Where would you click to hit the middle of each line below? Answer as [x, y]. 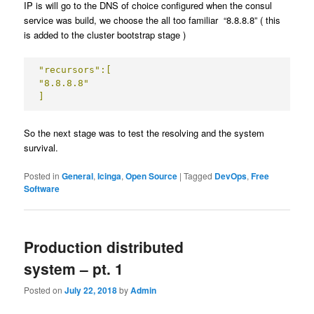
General [78, 176]
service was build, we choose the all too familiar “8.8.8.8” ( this [152, 20]
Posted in [42, 176]
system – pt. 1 [74, 268]
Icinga [110, 176]
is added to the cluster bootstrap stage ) [105, 35]
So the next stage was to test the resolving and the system [144, 133]
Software [42, 189]
